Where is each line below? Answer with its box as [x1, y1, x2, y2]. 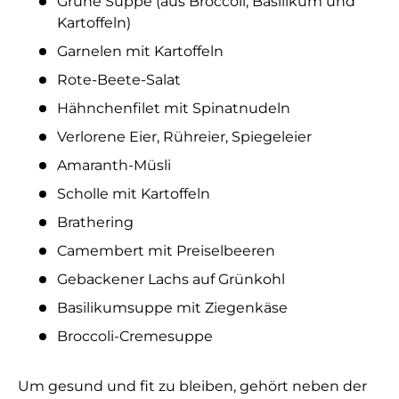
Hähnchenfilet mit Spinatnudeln [57, 100, 290, 118]
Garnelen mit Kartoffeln [57, 43, 224, 61]
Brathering [57, 214, 134, 232]
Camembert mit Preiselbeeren [57, 242, 275, 260]
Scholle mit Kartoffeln [57, 185, 210, 203]
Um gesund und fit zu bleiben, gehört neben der [18, 378, 367, 395]
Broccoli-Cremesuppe [57, 328, 213, 346]
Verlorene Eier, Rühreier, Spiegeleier [57, 128, 312, 146]
